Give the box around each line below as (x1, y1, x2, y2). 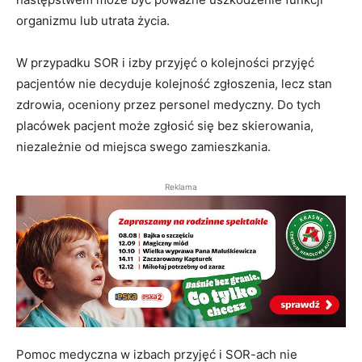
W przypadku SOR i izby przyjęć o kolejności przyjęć (16, 55, 314, 71)
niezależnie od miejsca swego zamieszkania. (16, 139, 274, 155)
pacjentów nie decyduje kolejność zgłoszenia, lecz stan (16, 76, 332, 92)
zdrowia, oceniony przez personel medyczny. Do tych (16, 97, 321, 113)
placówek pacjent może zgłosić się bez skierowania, (16, 118, 314, 134)
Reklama (165, 182, 197, 192)
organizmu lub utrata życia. (16, 13, 170, 29)
